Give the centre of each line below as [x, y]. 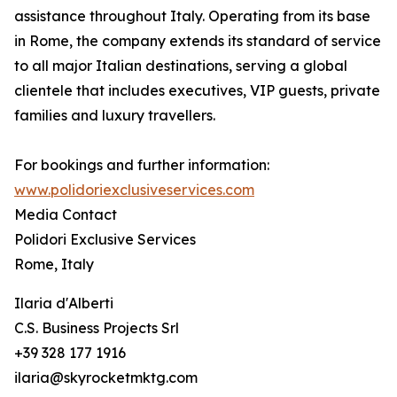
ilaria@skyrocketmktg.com [106, 378]
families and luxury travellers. [115, 116]
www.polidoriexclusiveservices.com [134, 190]
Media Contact [66, 215]
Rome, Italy [54, 265]
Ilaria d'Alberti [64, 304]
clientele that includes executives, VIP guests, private [197, 91]
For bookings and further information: [142, 165]
